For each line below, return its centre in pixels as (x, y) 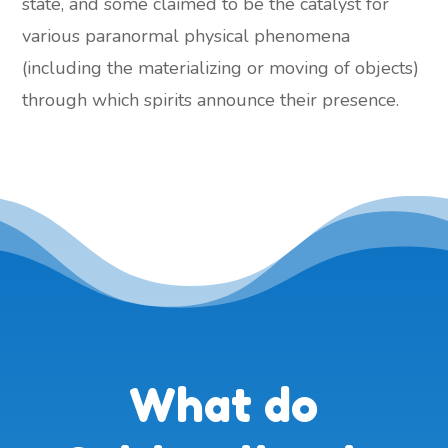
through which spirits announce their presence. (211, 99)
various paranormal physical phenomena (186, 35)
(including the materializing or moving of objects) (221, 67)
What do (224, 404)
